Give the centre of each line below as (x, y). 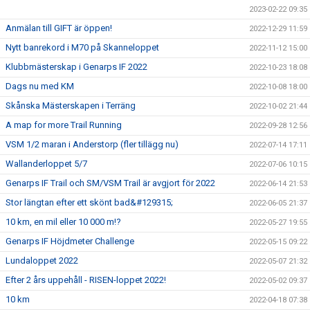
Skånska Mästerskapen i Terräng (71, 106)
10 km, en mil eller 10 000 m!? (63, 222)
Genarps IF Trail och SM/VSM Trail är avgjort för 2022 (110, 183)
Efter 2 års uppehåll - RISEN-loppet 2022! (86, 280)
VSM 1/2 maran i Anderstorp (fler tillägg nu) (92, 144)
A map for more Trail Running (64, 125)
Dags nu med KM (40, 86)
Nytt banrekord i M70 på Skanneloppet (82, 47)
